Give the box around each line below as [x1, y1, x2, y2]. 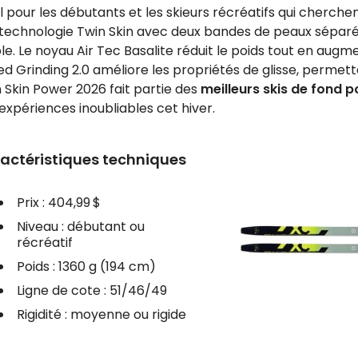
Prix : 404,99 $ [16, 193, 101, 212]
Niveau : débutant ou [16, 217, 145, 236]
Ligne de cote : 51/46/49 [16, 280, 167, 300]
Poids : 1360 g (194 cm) [16, 257, 156, 276]
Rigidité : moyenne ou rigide [16, 304, 186, 324]
